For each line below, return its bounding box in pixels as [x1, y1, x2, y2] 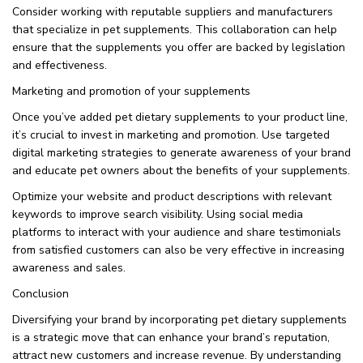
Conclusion [12, 285, 69, 301]
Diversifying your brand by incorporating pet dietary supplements [12, 311, 347, 327]
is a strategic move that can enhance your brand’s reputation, [12, 329, 330, 345]
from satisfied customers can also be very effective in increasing [12, 241, 344, 258]
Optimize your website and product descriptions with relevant [12, 188, 331, 204]
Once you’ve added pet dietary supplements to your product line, [12, 109, 348, 125]
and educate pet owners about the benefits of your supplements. [12, 162, 350, 178]
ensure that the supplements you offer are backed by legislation [12, 39, 345, 55]
